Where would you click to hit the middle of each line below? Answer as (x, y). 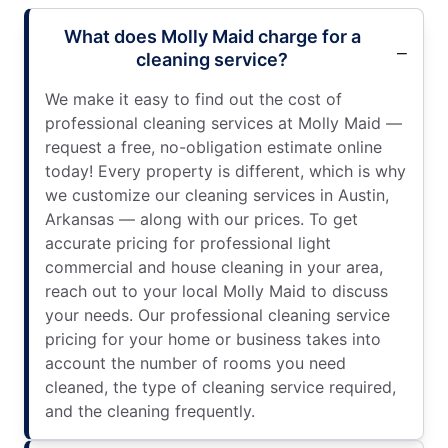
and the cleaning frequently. (150, 410)
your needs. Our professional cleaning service (217, 314)
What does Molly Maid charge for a (212, 36)
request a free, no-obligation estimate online (213, 146)
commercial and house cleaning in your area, (214, 266)
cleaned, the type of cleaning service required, (220, 386)
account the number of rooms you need (195, 362)
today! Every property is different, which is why (225, 170)
